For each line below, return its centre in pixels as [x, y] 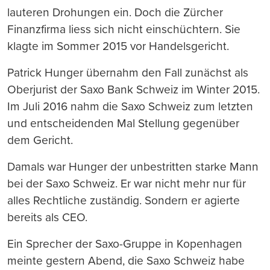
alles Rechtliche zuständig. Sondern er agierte [124, 201]
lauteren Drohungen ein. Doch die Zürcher [115, 13]
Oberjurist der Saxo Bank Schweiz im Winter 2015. [133, 90]
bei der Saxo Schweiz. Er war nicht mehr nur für [127, 184]
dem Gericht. [40, 140]
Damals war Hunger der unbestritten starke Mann [133, 167]
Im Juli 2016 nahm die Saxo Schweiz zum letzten [130, 107]
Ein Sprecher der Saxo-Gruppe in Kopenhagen [125, 244]
